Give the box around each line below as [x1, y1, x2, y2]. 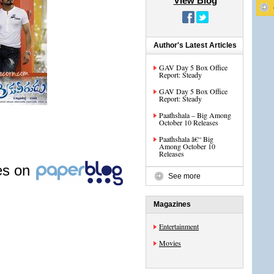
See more [168, 172, 201, 180]
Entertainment [159, 221, 199, 231]
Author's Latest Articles [154, 41, 237, 50]
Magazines [154, 200, 191, 209]
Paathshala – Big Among [159, 110, 231, 120]
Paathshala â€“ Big [159, 134, 213, 144]
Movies [159, 238, 181, 248]
